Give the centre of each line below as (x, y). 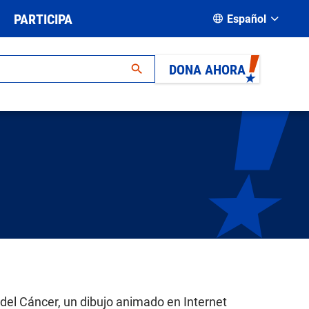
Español (246, 18)
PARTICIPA (43, 19)
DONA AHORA (207, 69)
